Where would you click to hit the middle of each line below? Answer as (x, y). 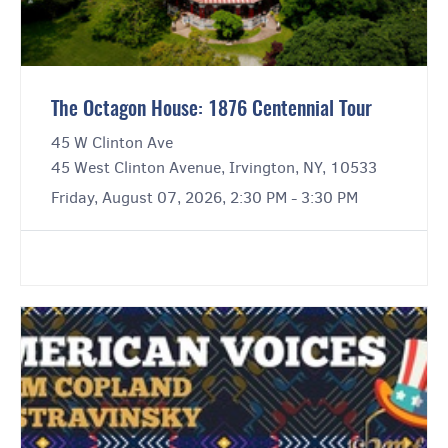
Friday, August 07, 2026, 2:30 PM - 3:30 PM (204, 198)
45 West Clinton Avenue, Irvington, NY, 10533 (214, 168)
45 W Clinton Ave (112, 143)
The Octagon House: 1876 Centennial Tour (211, 110)
